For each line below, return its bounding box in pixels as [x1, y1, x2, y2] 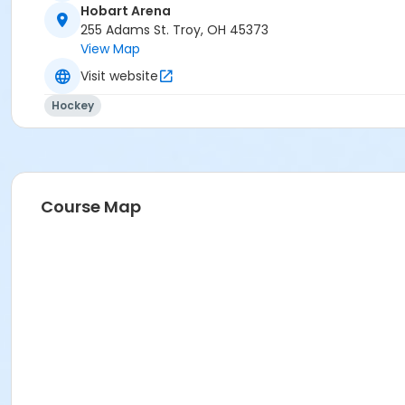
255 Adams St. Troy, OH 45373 [80, 21, 268, 40]
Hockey [52, 98, 94, 114]
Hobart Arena [80, 2, 171, 21]
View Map [80, 40, 140, 59]
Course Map [41, 195, 141, 219]
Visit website [80, 66, 158, 85]
